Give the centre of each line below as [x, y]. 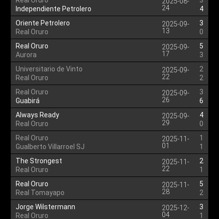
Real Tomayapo [40, 193]
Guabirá [28, 101]
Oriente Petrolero [43, 23]
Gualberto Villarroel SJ [50, 147]
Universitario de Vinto [49, 69]
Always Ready [38, 115]
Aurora [26, 55]
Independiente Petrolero [54, 9]
